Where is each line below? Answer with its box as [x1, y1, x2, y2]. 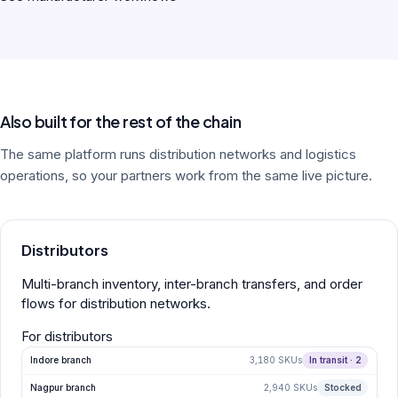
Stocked [323, 382, 362, 394]
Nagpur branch [29, 382, 96, 394]
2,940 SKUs [264, 382, 318, 394]
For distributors [20, 327, 113, 345]
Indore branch [29, 354, 92, 366]
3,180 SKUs [250, 354, 303, 366]
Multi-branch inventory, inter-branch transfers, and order [20, 275, 362, 292]
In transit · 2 [308, 354, 362, 366]
